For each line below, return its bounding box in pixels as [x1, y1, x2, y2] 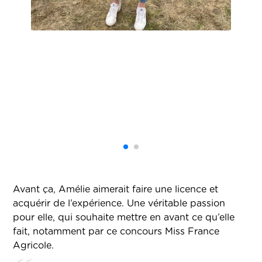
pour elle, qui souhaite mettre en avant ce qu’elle [13, 213, 235, 223]
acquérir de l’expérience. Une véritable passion [13, 199, 226, 209]
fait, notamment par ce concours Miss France [13, 227, 220, 237]
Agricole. [13, 241, 54, 251]
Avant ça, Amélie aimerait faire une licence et [13, 185, 219, 195]
